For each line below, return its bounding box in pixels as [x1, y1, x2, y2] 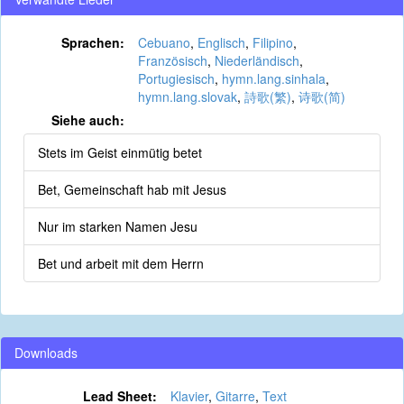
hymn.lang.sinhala [221, 69, 326, 87]
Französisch [137, 51, 207, 69]
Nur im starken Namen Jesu [38, 217, 197, 235]
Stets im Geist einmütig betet [38, 143, 202, 161]
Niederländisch [214, 51, 299, 69]
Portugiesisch [137, 69, 215, 87]
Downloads [14, 344, 78, 362]
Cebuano [137, 33, 190, 51]
